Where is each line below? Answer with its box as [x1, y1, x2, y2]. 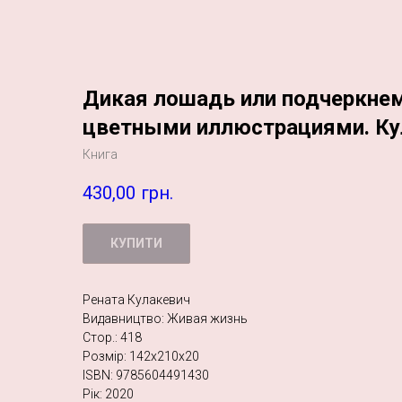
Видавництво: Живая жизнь [83, 311, 248, 327]
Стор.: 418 [83, 330, 142, 345]
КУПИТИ [110, 236, 162, 251]
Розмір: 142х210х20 [83, 349, 199, 364]
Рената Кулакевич [83, 293, 190, 308]
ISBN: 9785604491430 [83, 368, 209, 383]
